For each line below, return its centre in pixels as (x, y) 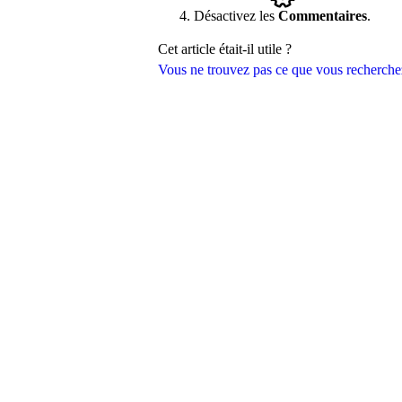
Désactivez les (236, 15)
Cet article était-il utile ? (225, 48)
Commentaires (323, 15)
